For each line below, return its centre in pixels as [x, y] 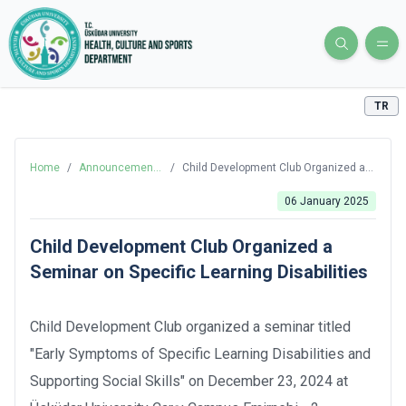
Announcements [121, 167]
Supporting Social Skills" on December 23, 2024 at [189, 381]
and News [104, 182]
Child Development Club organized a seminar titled [190, 326]
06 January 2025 [326, 201]
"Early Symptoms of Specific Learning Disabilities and [200, 353]
